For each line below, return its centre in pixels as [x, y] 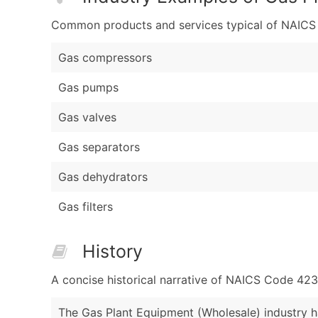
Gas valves [87, 117]
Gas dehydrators [103, 176]
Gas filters [86, 206]
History [113, 251]
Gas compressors [105, 57]
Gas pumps [88, 87]
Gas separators [99, 147]
